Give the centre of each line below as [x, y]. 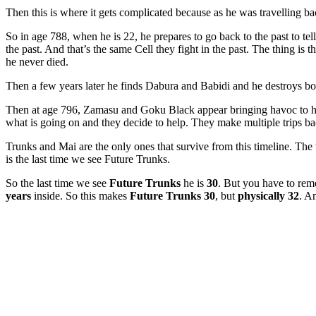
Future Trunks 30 [172, 196]
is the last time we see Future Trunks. [88, 159]
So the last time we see [57, 183]
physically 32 [268, 196]
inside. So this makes [80, 196]
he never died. [37, 62]
